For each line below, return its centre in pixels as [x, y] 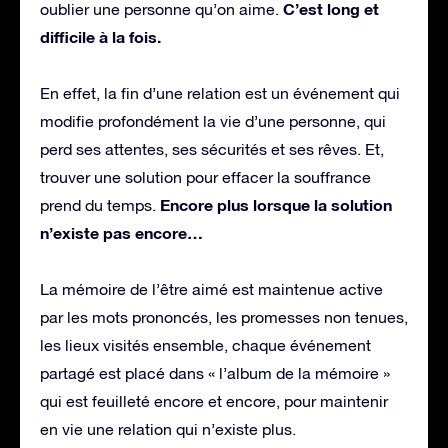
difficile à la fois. [100, 36]
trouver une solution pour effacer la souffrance [205, 176]
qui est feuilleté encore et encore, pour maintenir [214, 400]
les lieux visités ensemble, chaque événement [205, 344]
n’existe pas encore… [121, 232]
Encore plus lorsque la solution [276, 204]
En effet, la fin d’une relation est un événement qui [220, 92]
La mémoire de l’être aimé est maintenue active [211, 288]
